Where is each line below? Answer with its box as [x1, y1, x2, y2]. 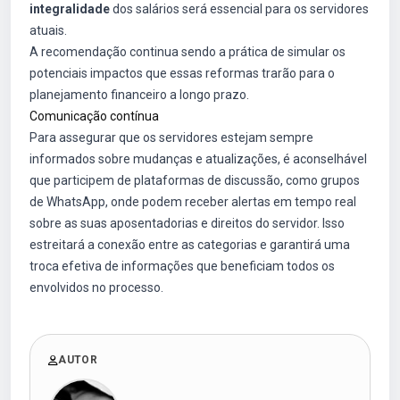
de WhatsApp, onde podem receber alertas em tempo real [29, 195, 356, 209]
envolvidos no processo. [29, 280, 163, 295]
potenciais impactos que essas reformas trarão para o [29, 66, 335, 80]
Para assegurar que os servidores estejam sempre [29, 130, 313, 145]
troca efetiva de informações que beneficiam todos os [29, 259, 335, 273]
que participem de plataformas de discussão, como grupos [29, 173, 360, 187]
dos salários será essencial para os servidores [110, 2, 369, 16]
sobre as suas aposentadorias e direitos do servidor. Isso [29, 216, 345, 230]
